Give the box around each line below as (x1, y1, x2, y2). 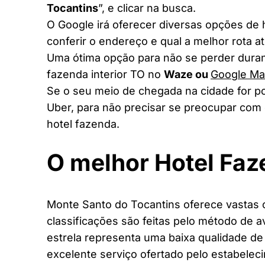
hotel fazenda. (47, 118, 119, 131)
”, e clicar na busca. (98, 2, 196, 15)
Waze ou (164, 68, 211, 81)
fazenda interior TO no (47, 68, 164, 81)
